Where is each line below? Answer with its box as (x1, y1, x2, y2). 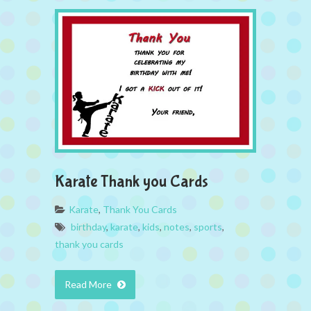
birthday (71, 220, 106, 233)
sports (194, 220, 222, 233)
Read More (65, 278, 114, 290)
